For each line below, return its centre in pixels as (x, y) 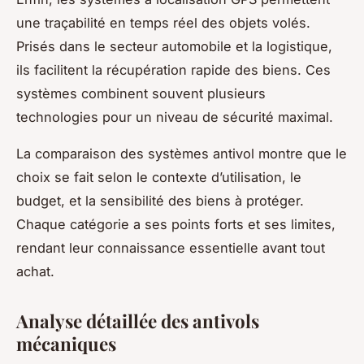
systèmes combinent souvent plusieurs (141, 93)
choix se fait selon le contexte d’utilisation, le (159, 177)
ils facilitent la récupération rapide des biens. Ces (173, 69)
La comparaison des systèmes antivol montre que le (182, 153)
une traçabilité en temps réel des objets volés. (163, 22)
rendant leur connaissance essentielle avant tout (171, 247)
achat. (35, 271)
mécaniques (66, 343)
